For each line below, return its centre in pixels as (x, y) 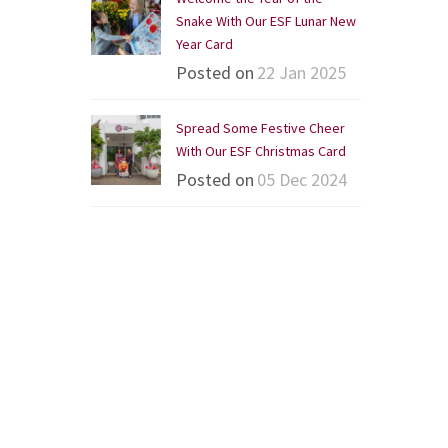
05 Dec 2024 (302, 179)
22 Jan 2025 (301, 72)
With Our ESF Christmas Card (261, 151)
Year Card (204, 44)
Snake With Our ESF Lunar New (266, 21)
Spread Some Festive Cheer (260, 128)
